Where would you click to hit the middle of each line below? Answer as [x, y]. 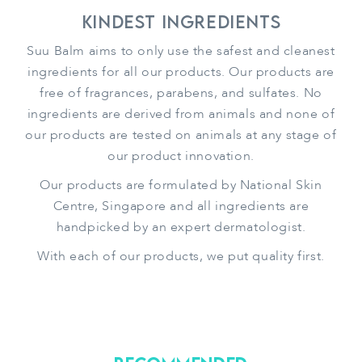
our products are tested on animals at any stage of [181, 135]
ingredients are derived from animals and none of [181, 114]
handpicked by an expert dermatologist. [181, 227]
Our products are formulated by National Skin [181, 185]
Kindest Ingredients [181, 22]
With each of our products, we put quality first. [181, 257]
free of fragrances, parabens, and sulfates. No [181, 93]
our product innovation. [181, 156]
